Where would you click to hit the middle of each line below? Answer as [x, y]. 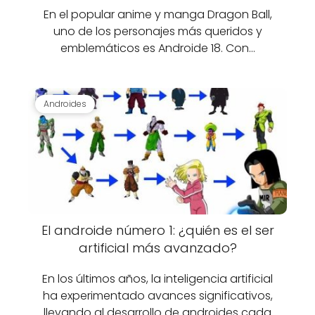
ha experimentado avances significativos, [157, 296]
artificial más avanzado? [157, 248]
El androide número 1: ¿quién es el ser [157, 230]
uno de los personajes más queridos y [157, 31]
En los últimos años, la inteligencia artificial [157, 279]
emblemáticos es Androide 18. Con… [157, 48]
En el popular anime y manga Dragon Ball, [157, 14]
